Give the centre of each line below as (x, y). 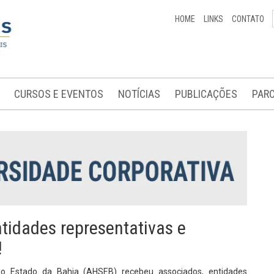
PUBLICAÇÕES (206, 94)
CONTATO (248, 19)
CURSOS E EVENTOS (59, 94)
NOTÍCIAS (139, 94)
